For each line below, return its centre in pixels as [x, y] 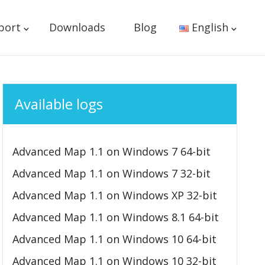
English [210, 27]
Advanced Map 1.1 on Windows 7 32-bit [112, 173]
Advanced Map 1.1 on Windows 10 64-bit [115, 239]
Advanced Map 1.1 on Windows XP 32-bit [115, 195]
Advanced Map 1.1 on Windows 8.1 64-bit [116, 217]
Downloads [77, 27]
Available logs [59, 104]
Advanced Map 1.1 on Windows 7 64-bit [112, 151]
